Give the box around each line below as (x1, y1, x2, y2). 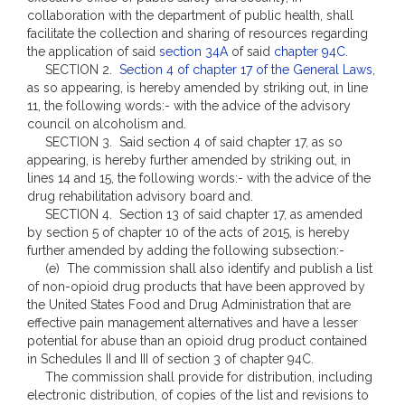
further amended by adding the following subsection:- (27, 243, 344, 258)
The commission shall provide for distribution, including (27, 370, 372, 384)
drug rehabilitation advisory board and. (27, 189, 253, 203)
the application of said (27, 44, 159, 59)
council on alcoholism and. (27, 117, 186, 131)
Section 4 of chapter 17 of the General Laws (119, 62, 372, 77)
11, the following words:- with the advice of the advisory (27, 99, 351, 113)
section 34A (159, 44, 228, 59)
